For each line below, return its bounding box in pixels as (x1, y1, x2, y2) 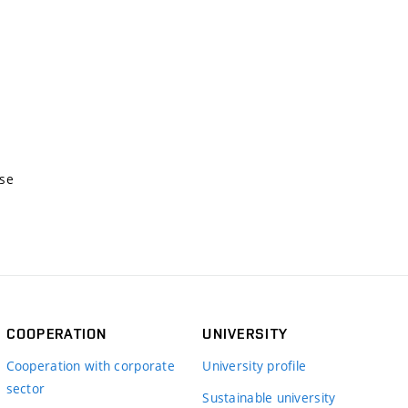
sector (5, 380, 46, 398)
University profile (202, 357, 307, 375)
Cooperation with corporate (5, 357, 175, 375)
